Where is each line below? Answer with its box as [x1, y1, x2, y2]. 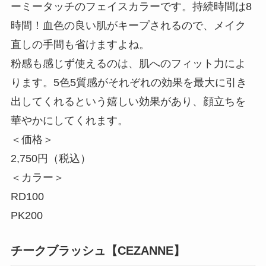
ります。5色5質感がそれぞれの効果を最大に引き [10, 76, 247, 88]
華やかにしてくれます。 [10, 114, 128, 126]
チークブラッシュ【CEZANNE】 [10, 243, 185, 257]
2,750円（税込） [10, 152, 91, 164]
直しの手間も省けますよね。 [10, 38, 150, 50]
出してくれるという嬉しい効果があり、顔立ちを [10, 95, 246, 107]
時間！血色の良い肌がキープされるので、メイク [10, 19, 246, 31]
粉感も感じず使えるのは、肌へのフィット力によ [10, 57, 246, 69]
